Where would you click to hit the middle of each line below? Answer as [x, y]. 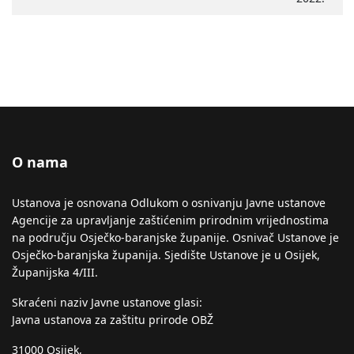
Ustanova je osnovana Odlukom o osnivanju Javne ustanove [169, 203]
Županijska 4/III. [55, 272]
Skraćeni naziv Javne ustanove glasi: [107, 302]
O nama [40, 162]
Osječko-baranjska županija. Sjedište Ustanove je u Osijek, [166, 255]
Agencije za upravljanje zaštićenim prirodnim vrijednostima [170, 220]
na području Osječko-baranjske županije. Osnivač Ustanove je [175, 237]
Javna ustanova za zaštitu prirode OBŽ [113, 320]
